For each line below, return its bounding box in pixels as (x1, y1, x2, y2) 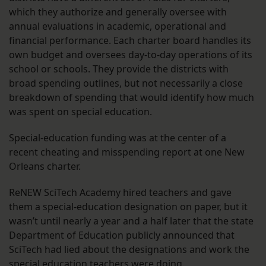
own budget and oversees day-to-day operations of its (9, 48, 252, 62)
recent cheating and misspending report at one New (9, 145, 245, 159)
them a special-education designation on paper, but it (9, 200, 248, 214)
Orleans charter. (9, 160, 81, 173)
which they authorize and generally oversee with (9, 5, 227, 19)
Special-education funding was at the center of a (9, 131, 226, 145)
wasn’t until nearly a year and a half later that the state (9, 214, 254, 228)
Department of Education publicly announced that (9, 229, 235, 242)
